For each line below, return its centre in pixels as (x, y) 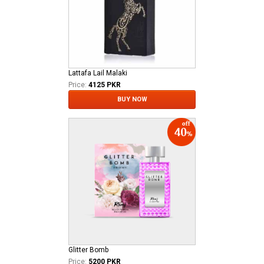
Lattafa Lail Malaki (98, 73)
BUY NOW (132, 99)
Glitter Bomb (88, 250)
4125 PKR (105, 85)
